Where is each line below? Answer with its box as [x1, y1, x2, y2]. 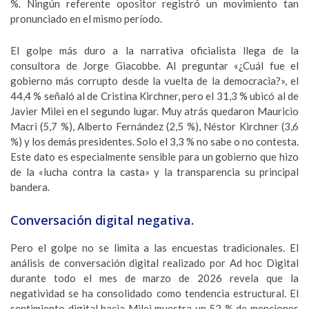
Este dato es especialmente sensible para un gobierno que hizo [10, 150, 299, 163]
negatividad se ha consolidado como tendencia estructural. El [10, 287, 299, 299]
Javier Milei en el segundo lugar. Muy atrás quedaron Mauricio [10, 105, 299, 117]
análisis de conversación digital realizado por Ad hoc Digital [10, 257, 299, 269]
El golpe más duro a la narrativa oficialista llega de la [10, 44, 299, 57]
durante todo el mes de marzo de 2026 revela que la [10, 272, 299, 284]
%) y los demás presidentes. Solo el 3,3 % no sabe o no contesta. [10, 135, 299, 148]
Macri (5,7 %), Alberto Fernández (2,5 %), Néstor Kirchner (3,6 [10, 120, 299, 132]
